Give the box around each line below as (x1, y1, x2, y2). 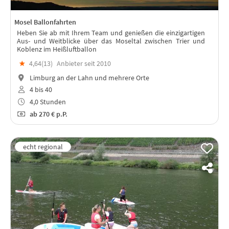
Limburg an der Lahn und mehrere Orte (28, 73, 149, 82)
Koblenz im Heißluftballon (17, 44, 97, 54)
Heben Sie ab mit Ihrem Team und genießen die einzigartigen (17, 28, 205, 37)
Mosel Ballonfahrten (14, 17, 76, 27)
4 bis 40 (28, 85, 52, 95)
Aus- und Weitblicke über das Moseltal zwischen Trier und (17, 36, 205, 45)
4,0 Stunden (28, 97, 66, 107)
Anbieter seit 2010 (57, 58, 111, 68)
